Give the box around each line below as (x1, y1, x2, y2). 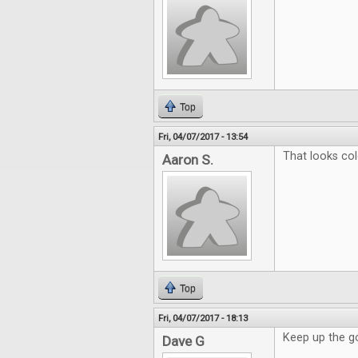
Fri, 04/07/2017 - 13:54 (158, 131, 248, 142)
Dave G (162, 333, 205, 349)
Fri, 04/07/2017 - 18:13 (158, 312, 248, 324)
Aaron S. (162, 152, 213, 168)
